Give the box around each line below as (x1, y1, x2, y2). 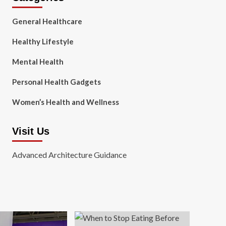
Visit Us (12, 126, 49, 137)
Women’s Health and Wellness (12, 97, 119, 106)
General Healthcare (12, 17, 82, 26)
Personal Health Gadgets (12, 77, 101, 86)
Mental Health (12, 57, 64, 66)
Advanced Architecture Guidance (12, 150, 127, 159)
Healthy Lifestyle (12, 37, 74, 46)
